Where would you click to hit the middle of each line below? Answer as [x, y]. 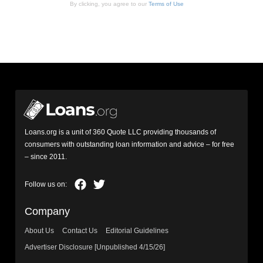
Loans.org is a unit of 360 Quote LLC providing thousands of [121, 132]
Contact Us [80, 231]
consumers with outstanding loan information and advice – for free [130, 145]
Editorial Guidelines [137, 231]
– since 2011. [46, 157]
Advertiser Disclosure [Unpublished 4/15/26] [95, 247]
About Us [40, 231]
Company [48, 212]
